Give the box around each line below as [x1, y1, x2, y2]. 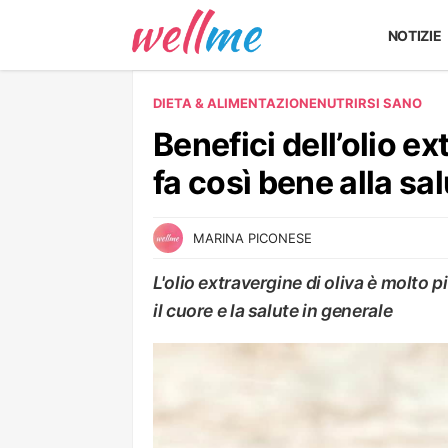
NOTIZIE [387, 27, 442, 44]
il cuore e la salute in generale [153, 300, 393, 321]
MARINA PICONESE [193, 230, 312, 246]
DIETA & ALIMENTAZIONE [153, 95, 317, 111]
